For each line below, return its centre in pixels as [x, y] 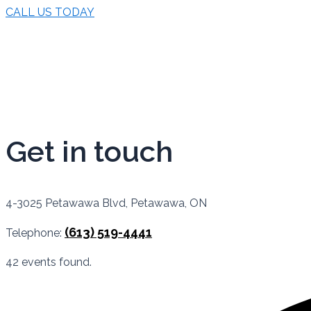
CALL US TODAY [50, 12]
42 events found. [49, 262]
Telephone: [35, 233]
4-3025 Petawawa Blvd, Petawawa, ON [106, 203]
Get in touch [89, 151]
